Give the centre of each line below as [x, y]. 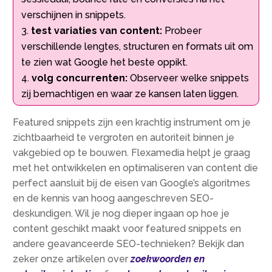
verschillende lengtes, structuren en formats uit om [138, 46]
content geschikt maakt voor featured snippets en [127, 228]
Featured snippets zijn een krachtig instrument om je [132, 122]
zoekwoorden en [168, 259]
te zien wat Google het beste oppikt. [105, 62]
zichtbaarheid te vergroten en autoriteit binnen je [124, 137]
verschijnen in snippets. [74, 15]
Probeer [182, 30]
